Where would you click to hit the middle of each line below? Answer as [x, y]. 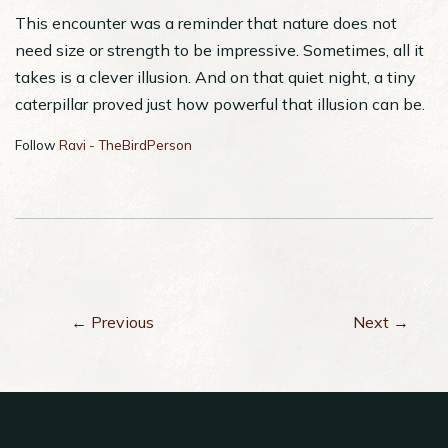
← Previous [112, 321]
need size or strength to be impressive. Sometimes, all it [219, 49]
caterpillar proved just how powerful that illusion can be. [220, 103]
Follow [37, 144]
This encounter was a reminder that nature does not [206, 22]
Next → [381, 321]
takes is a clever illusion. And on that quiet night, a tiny [215, 76]
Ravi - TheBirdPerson [125, 144]
